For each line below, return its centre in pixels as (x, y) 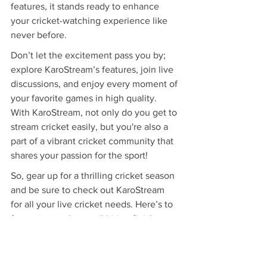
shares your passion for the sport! (79, 156)
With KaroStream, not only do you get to (95, 113)
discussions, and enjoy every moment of (95, 84)
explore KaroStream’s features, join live (93, 70)
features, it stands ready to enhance (86, 7)
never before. (39, 35)
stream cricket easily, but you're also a (91, 127)
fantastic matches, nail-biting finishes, (90, 219)
